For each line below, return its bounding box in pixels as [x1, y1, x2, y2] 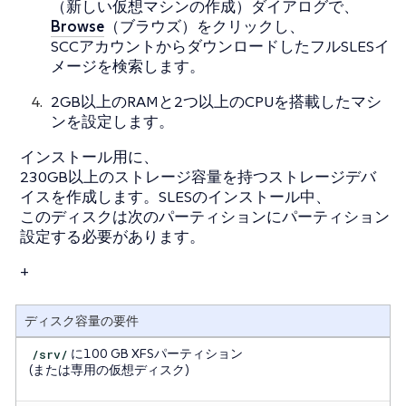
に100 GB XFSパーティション [71, 345, 244, 362]
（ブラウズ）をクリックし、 [104, 15, 304, 36]
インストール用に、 [20, 146, 159, 167]
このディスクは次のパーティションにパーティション [20, 206, 390, 227]
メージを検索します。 [51, 55, 205, 76]
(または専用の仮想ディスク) [28, 362, 189, 379]
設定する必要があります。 [20, 226, 205, 246]
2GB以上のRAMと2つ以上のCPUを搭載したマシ [51, 91, 382, 111]
